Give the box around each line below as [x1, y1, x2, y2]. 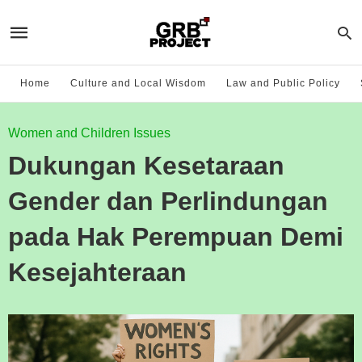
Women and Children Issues [8, 126, 170, 140]
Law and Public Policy [226, 78, 340, 89]
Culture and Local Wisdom [70, 78, 206, 89]
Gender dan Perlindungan [8, 187, 328, 216]
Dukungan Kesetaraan [8, 151, 284, 180]
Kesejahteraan [8, 258, 187, 287]
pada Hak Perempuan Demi [8, 222, 343, 251]
